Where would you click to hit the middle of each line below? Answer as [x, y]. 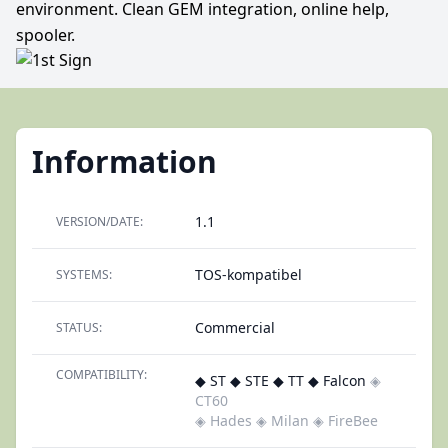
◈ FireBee [345, 420]
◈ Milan [282, 420]
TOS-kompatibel [248, 274]
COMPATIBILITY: [101, 374]
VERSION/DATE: [99, 221]
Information [124, 161]
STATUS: [79, 327]
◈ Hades [223, 420]
